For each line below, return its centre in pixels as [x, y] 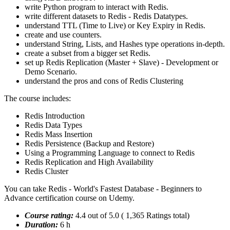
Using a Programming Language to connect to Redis [110, 153]
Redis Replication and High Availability [89, 162]
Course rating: [50, 216]
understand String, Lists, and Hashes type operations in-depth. [125, 44]
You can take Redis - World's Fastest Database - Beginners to [103, 189]
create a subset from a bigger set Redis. [88, 53]
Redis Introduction [55, 116]
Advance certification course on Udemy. [69, 198]
